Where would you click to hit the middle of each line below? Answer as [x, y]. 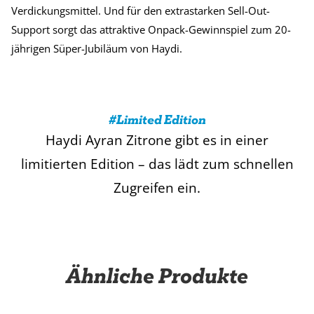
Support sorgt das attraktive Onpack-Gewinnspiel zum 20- [151, 30]
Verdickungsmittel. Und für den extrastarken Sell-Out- [141, 11]
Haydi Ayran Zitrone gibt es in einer [157, 141]
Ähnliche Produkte [157, 276]
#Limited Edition [157, 120]
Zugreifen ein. [157, 188]
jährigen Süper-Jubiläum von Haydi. [97, 49]
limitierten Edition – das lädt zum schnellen [157, 164]
